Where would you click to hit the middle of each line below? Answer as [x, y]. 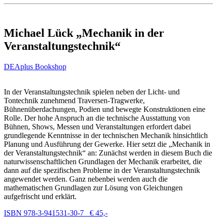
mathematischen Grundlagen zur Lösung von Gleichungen [93, 187]
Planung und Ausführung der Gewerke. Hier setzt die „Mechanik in [107, 144]
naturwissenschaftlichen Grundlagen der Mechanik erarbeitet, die [103, 161]
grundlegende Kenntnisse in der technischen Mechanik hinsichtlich [106, 135]
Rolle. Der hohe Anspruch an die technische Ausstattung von [97, 118]
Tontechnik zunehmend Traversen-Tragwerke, [74, 100]
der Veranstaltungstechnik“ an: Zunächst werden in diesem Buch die [108, 153]
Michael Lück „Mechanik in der [84, 33]
